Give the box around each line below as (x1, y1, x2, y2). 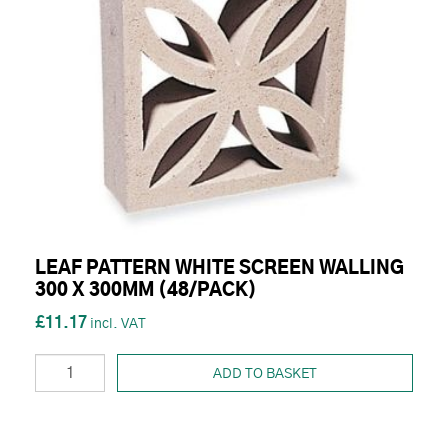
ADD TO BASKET (213, 366, 317, 381)
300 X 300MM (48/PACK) (35, 281, 257, 300)
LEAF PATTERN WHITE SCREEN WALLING (35, 259, 404, 278)
